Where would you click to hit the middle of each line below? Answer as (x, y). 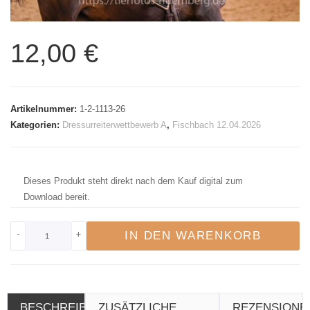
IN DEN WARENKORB (193, 235)
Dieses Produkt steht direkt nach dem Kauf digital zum (133, 181)
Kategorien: (36, 125)
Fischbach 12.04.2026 (217, 125)
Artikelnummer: (45, 109)
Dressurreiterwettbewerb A (115, 125)
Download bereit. (57, 197)
